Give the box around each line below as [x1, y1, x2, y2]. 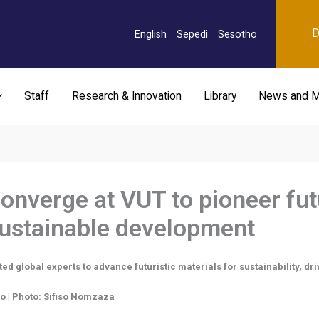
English [135, 28, 167, 40]
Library [203, 89, 236, 103]
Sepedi [177, 28, 208, 40]
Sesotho [218, 28, 257, 40]
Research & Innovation [71, 89, 182, 103]
